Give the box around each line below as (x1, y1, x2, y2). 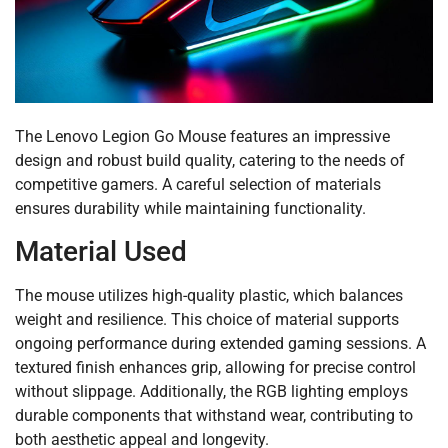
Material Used (15, 234, 187, 268)
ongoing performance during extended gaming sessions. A (15, 333, 426, 353)
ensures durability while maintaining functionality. (15, 198, 366, 218)
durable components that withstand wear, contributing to (15, 405, 413, 425)
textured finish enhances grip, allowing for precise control (15, 357, 416, 377)
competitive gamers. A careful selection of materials (15, 174, 381, 194)
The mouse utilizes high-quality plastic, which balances (15, 285, 403, 305)
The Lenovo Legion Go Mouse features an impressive (15, 126, 390, 146)
